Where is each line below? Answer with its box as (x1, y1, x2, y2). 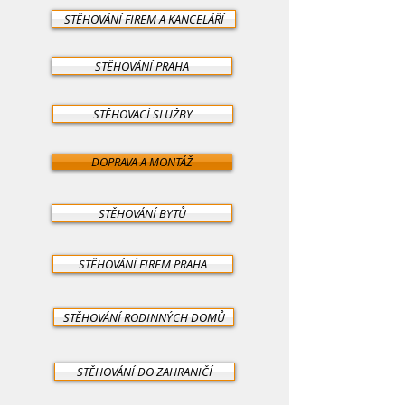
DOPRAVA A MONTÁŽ (91, 154, 193, 170)
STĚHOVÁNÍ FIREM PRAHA (79, 256, 207, 272)
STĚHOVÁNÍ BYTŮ (98, 205, 186, 221)
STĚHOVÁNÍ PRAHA (95, 58, 189, 74)
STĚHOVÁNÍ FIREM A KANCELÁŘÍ (63, 11, 224, 27)
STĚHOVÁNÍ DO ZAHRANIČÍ (77, 363, 212, 380)
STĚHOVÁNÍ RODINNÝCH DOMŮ (62, 309, 225, 325)
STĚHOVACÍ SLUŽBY (93, 106, 193, 122)
